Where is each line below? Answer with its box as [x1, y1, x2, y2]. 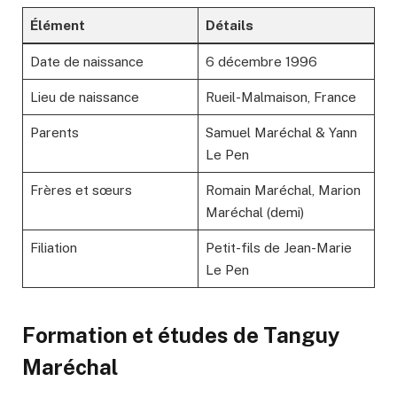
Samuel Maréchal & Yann [205, 124, 357, 140]
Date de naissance [29, 53, 144, 69]
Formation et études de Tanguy [22, 322, 340, 347]
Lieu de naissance [29, 89, 139, 105]
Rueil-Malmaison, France [205, 89, 356, 105]
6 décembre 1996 [205, 53, 317, 69]
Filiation [29, 239, 77, 255]
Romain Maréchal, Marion [205, 182, 361, 198]
